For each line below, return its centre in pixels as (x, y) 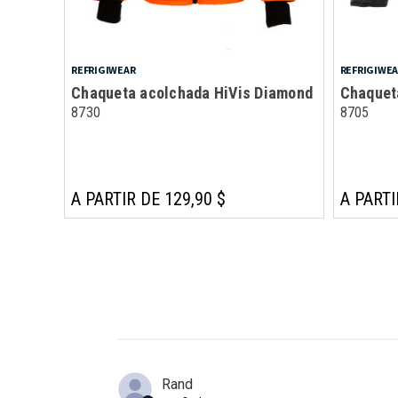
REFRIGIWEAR (103, 69)
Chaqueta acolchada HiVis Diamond (192, 92)
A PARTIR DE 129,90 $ (148, 199)
